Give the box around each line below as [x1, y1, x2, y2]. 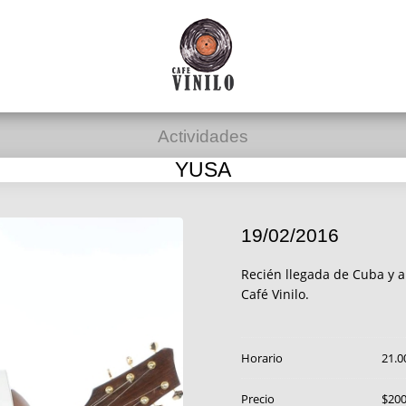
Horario [240, 349, 283, 366]
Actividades [158, 127, 248, 146]
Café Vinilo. [240, 285, 309, 303]
